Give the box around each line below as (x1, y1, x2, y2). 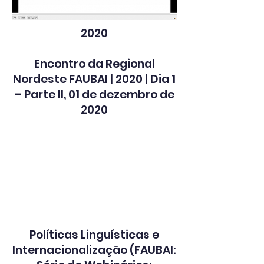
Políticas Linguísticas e (29, 227, 159, 243)
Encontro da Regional (34, 56, 155, 72)
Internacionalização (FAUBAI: (12, 242, 176, 258)
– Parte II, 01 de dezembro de (14, 87, 174, 103)
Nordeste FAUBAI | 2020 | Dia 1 (13, 71, 176, 87)
